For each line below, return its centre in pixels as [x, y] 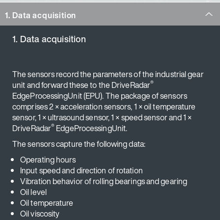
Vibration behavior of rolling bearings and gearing [104, 181]
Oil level [33, 192]
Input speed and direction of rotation [82, 170]
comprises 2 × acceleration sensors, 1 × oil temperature [104, 107]
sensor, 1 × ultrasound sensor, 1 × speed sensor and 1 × [102, 117]
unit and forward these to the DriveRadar [82, 85]
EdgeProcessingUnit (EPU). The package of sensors [100, 96]
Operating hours [48, 160]
